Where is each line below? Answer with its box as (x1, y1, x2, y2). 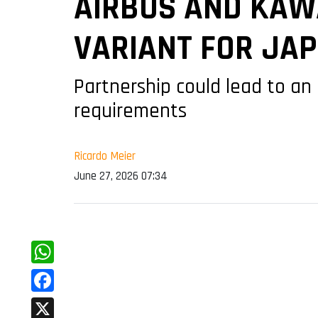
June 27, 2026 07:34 (74, 168, 168, 185)
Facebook (31, 294, 82, 312)
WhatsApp (31, 265, 87, 284)
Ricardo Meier (74, 148, 136, 165)
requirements (74, 98, 187, 125)
